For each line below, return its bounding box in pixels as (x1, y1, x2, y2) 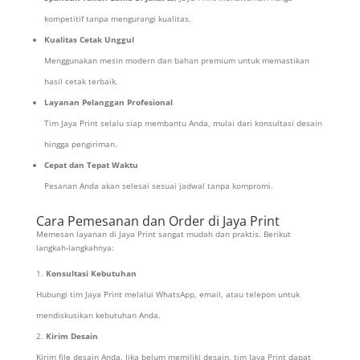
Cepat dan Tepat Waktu (43, 159, 138, 171)
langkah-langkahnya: (35, 242, 114, 254)
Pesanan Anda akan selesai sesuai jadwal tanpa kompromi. (43, 180, 273, 192)
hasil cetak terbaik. (43, 76, 118, 88)
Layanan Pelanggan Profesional (43, 96, 173, 108)
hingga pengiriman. (43, 138, 117, 150)
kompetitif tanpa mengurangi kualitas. (43, 13, 191, 25)
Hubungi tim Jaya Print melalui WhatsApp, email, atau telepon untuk (35, 288, 300, 301)
